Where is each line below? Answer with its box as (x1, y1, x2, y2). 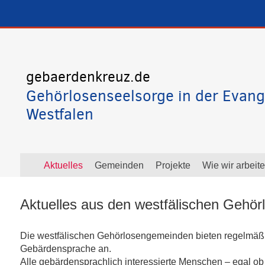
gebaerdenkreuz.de (26, 67, 150, 86)
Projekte (156, 160, 190, 170)
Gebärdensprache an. (20, 244, 111, 254)
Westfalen (26, 104, 93, 124)
